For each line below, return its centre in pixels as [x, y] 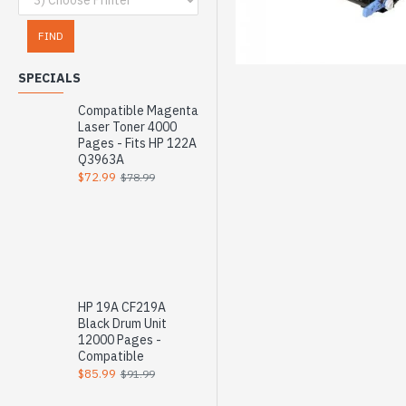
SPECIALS [49, 78]
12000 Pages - [119, 340]
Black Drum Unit [122, 324]
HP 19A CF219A [121, 307]
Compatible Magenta [138, 111]
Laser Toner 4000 [127, 127]
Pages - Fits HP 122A [137, 143]
